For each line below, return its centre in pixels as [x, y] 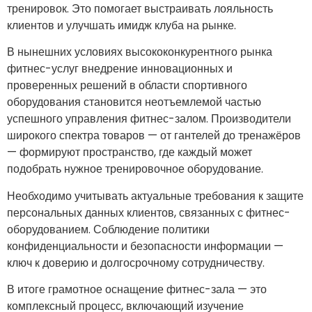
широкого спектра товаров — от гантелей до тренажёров [154, 136]
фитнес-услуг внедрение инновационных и [120, 69]
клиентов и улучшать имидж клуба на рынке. [122, 25]
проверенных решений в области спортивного [127, 86]
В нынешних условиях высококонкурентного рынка [140, 52]
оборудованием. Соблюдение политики [108, 229]
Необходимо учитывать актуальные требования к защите [155, 196]
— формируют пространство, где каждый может [130, 153]
